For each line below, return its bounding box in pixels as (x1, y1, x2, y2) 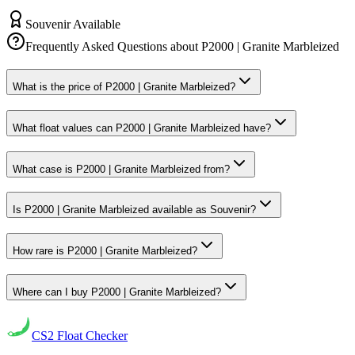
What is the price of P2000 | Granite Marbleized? (13, 81, 235, 94)
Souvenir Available (25, 17, 120, 32)
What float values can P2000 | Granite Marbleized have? (13, 121, 271, 134)
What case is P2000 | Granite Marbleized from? (13, 162, 230, 175)
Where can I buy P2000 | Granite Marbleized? (13, 285, 221, 298)
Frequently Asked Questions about (25, 40, 201, 54)
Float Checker (54, 329, 128, 343)
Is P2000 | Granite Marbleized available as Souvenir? (13, 204, 256, 216)
